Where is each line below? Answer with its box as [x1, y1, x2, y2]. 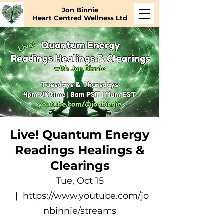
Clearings [50, 158, 110, 173]
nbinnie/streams [43, 205, 116, 216]
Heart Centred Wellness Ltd [32, 14, 127, 22]
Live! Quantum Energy [10, 127, 149, 142]
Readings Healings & [15, 143, 144, 157]
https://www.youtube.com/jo [23, 190, 149, 201]
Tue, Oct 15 [56, 175, 104, 186]
